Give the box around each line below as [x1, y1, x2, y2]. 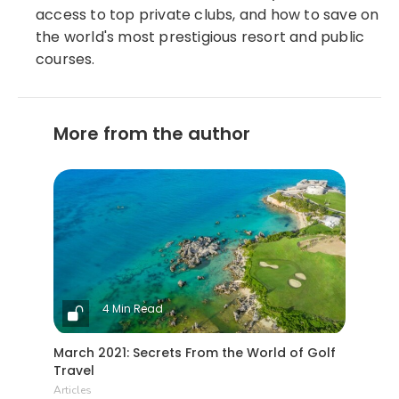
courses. [36, 48, 95, 69]
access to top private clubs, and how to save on [36, 4, 379, 25]
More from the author [53, 120, 250, 146]
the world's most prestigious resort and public [36, 26, 365, 47]
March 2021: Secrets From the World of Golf [53, 344, 336, 362]
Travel [53, 362, 94, 380]
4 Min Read [102, 301, 163, 317]
